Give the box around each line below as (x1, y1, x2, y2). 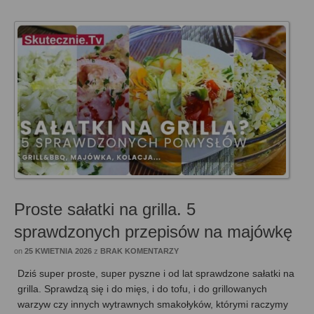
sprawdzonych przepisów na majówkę (14, 222, 292, 242)
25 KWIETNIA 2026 (25, 247, 92, 256)
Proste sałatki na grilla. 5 (14, 200, 196, 219)
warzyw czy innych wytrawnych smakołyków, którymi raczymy (18, 299, 288, 310)
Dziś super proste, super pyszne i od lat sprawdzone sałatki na (18, 268, 294, 280)
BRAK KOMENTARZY (100, 247, 179, 256)
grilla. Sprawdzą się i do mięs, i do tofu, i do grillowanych (18, 283, 267, 295)
